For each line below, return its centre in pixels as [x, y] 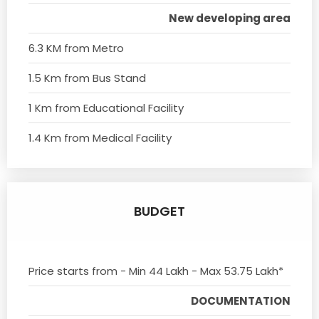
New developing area [230, 18]
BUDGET [159, 211]
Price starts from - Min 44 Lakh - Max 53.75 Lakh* [156, 271]
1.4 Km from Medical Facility [100, 137]
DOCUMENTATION [241, 300]
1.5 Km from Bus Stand [87, 78]
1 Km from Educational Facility [106, 108]
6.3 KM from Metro [76, 48]
